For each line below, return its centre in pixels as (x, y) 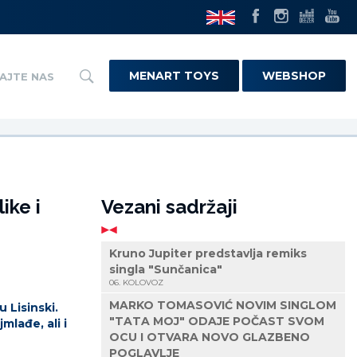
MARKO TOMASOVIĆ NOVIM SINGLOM (223, 306)
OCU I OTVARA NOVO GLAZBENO (210, 337)
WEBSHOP (294, 76)
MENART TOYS (174, 76)
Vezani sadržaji (169, 207)
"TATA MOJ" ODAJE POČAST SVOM (217, 322)
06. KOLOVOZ (136, 283)
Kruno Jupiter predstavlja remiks (208, 254)
